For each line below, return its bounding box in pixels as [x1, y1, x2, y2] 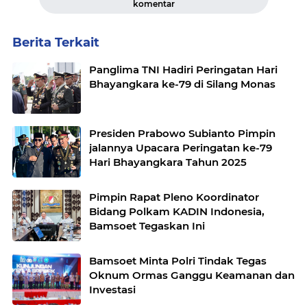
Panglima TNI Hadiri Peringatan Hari [89, 63, 278, 76]
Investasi [89, 283, 136, 296]
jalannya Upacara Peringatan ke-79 [89, 141, 272, 154]
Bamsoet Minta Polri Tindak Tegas [89, 254, 267, 267]
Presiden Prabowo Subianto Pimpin [89, 127, 275, 140]
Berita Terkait [12, 35, 99, 50]
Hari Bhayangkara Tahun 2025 [89, 156, 247, 169]
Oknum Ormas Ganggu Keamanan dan [89, 269, 295, 282]
